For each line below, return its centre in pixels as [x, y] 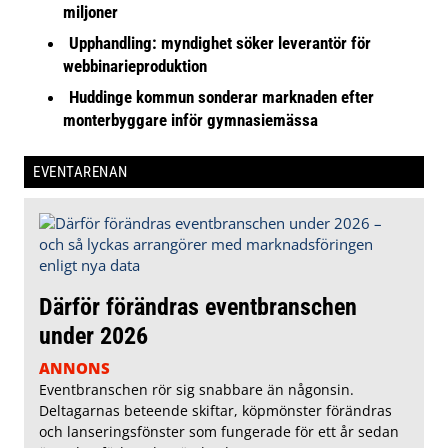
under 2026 [93, 335]
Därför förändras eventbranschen [198, 306]
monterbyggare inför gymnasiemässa [191, 119]
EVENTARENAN [80, 171]
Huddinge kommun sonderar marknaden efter [222, 96]
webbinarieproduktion [135, 65]
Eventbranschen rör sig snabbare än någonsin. [196, 389]
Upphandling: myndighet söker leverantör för [220, 42]
